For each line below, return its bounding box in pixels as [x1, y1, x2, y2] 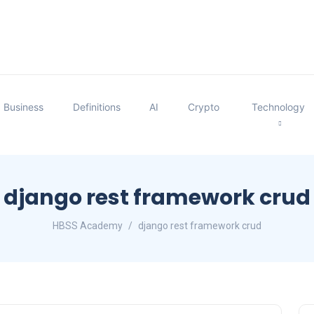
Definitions [72, 100, 121, 113]
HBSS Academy [53, 219, 123, 231]
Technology [252, 100, 306, 113]
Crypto [187, 100, 219, 113]
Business [4, 100, 44, 113]
